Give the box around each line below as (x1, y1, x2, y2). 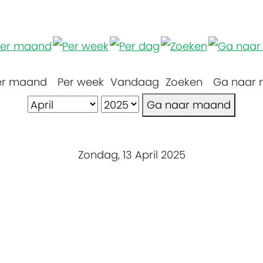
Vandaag (110, 74, 159, 89)
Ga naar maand (147, 97, 231, 112)
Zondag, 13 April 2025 (77, 147, 186, 162)
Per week (57, 74, 104, 89)
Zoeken (165, 74, 203, 89)
